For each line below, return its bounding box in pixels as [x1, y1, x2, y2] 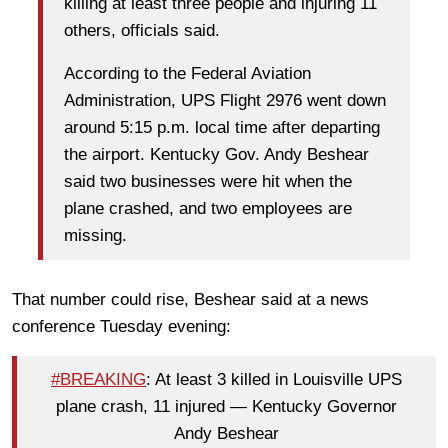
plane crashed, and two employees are [64, 199, 352, 219]
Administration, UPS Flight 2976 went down [64, 91, 386, 111]
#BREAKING [51, 370, 146, 390]
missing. [64, 226, 127, 246]
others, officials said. [64, 21, 220, 41]
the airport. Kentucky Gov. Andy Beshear [64, 145, 369, 165]
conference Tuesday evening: [12, 316, 231, 336]
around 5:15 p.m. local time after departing [64, 118, 380, 138]
